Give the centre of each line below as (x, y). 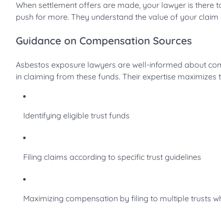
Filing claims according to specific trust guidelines (112, 157)
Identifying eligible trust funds (76, 115)
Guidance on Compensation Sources (104, 40)
